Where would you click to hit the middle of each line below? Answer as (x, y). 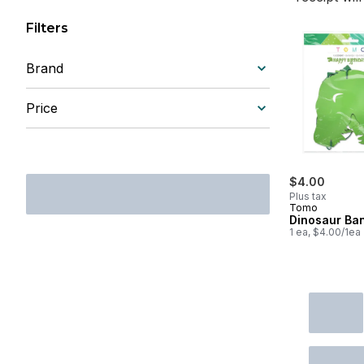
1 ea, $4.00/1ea (325, 232)
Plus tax (308, 197)
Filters (47, 28)
